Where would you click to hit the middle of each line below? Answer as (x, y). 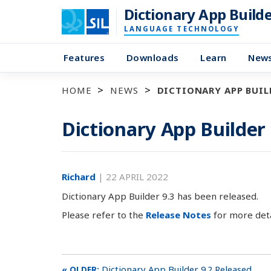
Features (84, 57)
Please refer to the (104, 215)
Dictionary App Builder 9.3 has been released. (160, 196)
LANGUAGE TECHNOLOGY (181, 29)
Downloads (153, 57)
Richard (80, 177)
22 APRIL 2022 (137, 177)
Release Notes (178, 215)
